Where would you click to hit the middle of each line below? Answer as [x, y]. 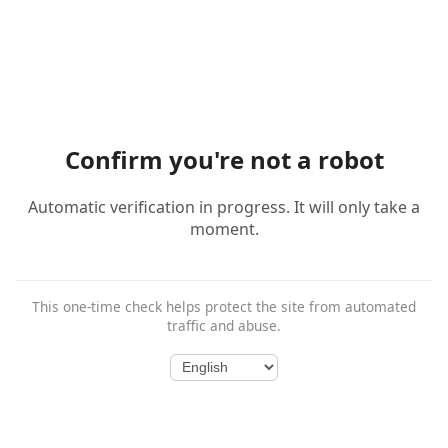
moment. [224, 229]
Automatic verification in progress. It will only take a [224, 207]
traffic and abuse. [224, 326]
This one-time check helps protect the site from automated [224, 307]
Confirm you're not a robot [224, 160]
